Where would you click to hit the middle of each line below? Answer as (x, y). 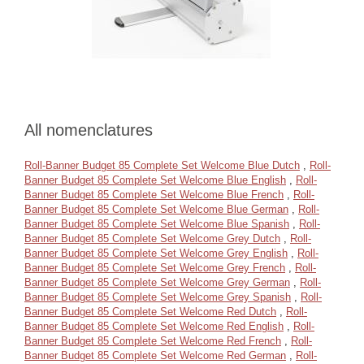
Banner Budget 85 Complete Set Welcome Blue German (156, 209)
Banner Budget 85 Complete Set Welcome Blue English (155, 180)
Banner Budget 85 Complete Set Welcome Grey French (155, 268)
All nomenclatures (89, 130)
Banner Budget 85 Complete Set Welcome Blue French (154, 195)
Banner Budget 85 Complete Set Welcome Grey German (157, 282)
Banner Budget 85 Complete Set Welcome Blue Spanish (157, 224)
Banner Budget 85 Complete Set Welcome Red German (155, 355)
